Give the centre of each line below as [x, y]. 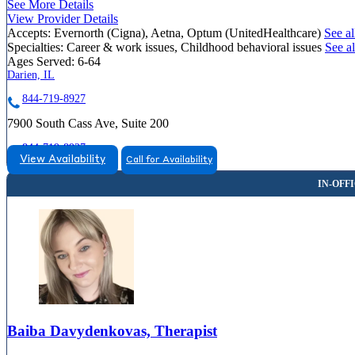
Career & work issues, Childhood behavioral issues [196, 47]
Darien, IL [31, 74]
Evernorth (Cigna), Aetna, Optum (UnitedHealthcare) [189, 32]
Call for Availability [169, 160]
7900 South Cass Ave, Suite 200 [88, 123]
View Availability [63, 159]
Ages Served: [41, 61]
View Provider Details [63, 18]
